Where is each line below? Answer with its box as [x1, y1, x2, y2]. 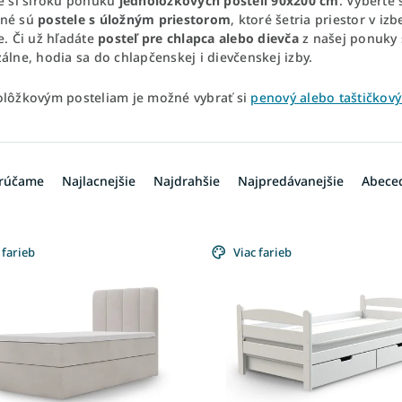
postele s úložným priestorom [38, 10, 231, 28]
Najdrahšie [153, 171, 220, 189]
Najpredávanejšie [238, 171, 344, 189]
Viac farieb [233, 244, 293, 261]
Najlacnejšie [62, 171, 135, 189]
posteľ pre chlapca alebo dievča [98, 29, 299, 47]
